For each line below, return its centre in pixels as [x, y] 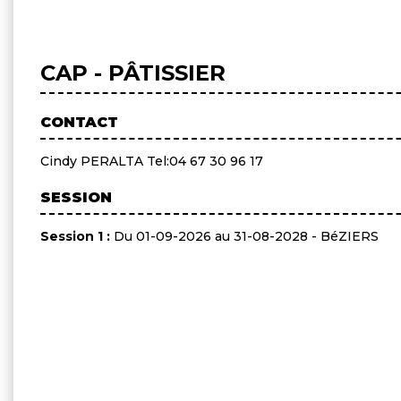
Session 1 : [77, 236]
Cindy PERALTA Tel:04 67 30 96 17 [152, 161]
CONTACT [79, 122]
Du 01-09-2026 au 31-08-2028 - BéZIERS [246, 236]
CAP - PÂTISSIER [133, 73]
